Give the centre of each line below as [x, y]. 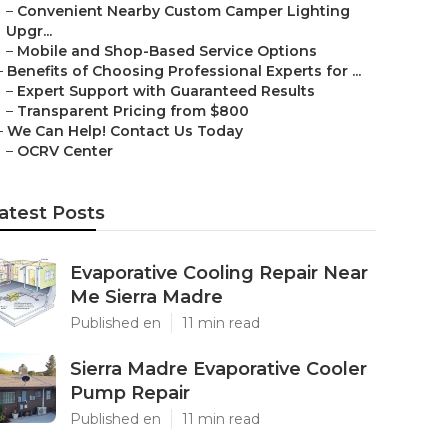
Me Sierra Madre [146, 297]
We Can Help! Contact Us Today [125, 131]
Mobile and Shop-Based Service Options [167, 51]
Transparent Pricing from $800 [133, 111]
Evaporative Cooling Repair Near [219, 273]
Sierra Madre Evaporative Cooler [218, 369]
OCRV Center [65, 151]
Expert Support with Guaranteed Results [166, 91]
